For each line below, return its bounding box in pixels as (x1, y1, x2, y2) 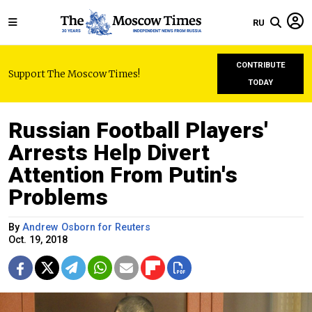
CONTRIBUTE (235, 61, 286, 70)
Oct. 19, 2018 (8, 234, 68, 246)
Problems (8, 184, 108, 210)
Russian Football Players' (8, 117, 268, 143)
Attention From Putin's (8, 162, 237, 188)
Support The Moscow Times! (8, 68, 140, 80)
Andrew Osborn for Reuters (22, 221, 150, 233)
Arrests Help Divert (8, 139, 210, 166)
